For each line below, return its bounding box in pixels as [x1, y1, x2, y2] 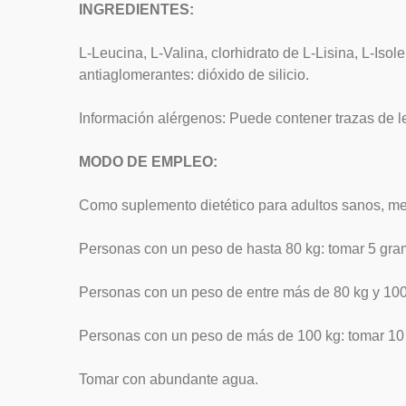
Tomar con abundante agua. [79, 372, 258, 387]
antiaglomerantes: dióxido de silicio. [79, 67, 309, 82]
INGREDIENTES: [79, 2, 194, 17]
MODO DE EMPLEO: [79, 154, 217, 169]
